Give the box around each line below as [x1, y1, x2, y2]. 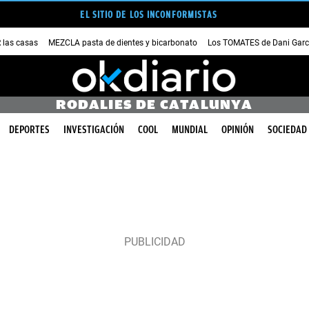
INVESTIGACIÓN [63, 123, 124, 136]
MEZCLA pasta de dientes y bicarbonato [48, 37, 197, 48]
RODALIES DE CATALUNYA [56, 97, 253, 112]
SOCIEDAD [268, 123, 307, 136]
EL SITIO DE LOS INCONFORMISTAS [80, 9, 218, 20]
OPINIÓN [221, 123, 254, 136]
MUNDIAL [172, 123, 208, 136]
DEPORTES [9, 123, 50, 136]
